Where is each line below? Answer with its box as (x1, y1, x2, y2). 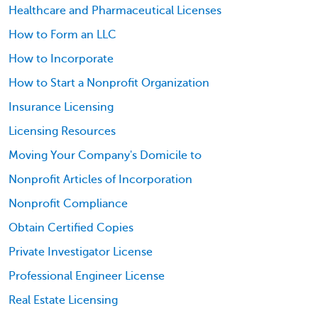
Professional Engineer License (9, 269, 165, 283)
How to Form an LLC (9, 28, 116, 41)
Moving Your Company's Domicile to (9, 148, 202, 162)
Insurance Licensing (9, 100, 114, 114)
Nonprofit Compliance (9, 197, 128, 210)
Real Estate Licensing (9, 293, 118, 307)
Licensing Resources (9, 124, 116, 138)
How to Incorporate (9, 52, 114, 65)
